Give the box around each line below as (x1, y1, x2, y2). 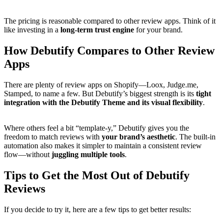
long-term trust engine (60, 25, 134, 34)
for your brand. (134, 25, 183, 34)
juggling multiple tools (52, 150, 125, 159)
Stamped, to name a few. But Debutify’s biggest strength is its (4, 89, 196, 98)
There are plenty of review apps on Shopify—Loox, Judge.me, (4, 80, 198, 89)
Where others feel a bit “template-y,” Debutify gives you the (4, 123, 189, 132)
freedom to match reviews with (4, 132, 102, 141)
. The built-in (175, 132, 216, 141)
